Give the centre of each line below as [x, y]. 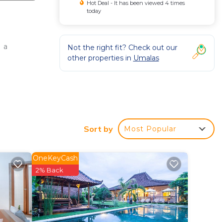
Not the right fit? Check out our [122, 48]
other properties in [100, 58]
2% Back [50, 170]
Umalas [146, 58]
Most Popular [150, 129]
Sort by [98, 129]
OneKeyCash [55, 158]
